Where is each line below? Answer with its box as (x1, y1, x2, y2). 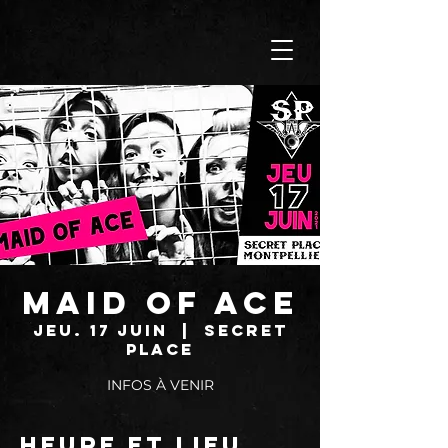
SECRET (203, 320, 288, 340)
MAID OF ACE (21, 283, 299, 323)
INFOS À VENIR (106, 376, 214, 394)
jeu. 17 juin (32, 320, 168, 340)
